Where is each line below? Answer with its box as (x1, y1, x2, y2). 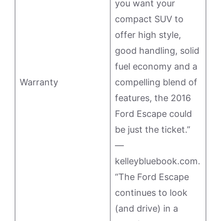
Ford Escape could (115, 109, 192, 119)
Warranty (20, 77, 58, 88)
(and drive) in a (115, 203, 178, 214)
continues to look (115, 187, 187, 198)
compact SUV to (115, 14, 184, 25)
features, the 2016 (115, 93, 191, 104)
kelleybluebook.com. (115, 156, 200, 167)
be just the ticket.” (115, 124, 190, 135)
